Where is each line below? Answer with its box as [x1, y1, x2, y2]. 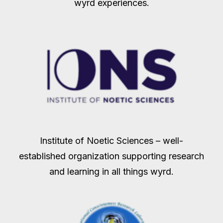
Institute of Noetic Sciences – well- [40, 135, 183, 146]
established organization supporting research [19, 151, 204, 161]
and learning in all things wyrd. [49, 166, 174, 177]
